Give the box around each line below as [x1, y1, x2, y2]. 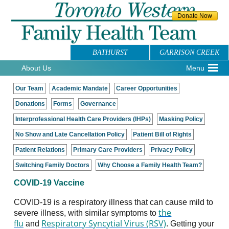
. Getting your [166, 219, 215, 228]
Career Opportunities [116, 84, 178, 92]
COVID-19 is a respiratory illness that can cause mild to [14, 197, 214, 207]
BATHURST [92, 48, 128, 56]
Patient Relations [15, 146, 65, 153]
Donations [15, 100, 45, 107]
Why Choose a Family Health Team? [98, 161, 202, 169]
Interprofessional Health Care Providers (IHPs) [15, 115, 151, 123]
